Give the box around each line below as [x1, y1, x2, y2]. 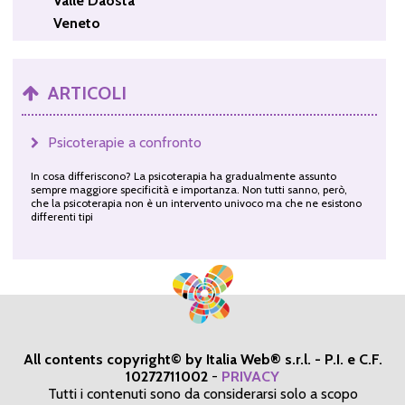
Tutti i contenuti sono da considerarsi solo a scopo [47, 384, 358, 402]
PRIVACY [221, 367, 279, 385]
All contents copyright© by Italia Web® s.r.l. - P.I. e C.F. [23, 350, 382, 368]
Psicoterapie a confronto [47, 133, 202, 151]
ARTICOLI [47, 81, 127, 104]
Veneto [52, 14, 100, 32]
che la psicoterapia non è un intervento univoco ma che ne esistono [30, 195, 362, 210]
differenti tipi [30, 209, 93, 223]
